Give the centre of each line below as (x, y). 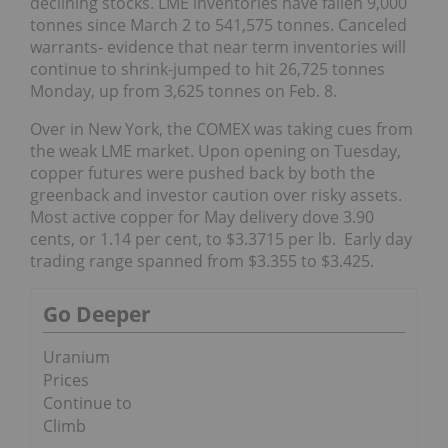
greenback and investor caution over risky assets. (216, 195)
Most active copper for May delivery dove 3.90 (202, 217)
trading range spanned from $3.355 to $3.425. (202, 261)
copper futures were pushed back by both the (202, 173)
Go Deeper (97, 314)
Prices (66, 380)
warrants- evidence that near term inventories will (218, 47)
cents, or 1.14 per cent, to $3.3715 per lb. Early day (221, 239)
